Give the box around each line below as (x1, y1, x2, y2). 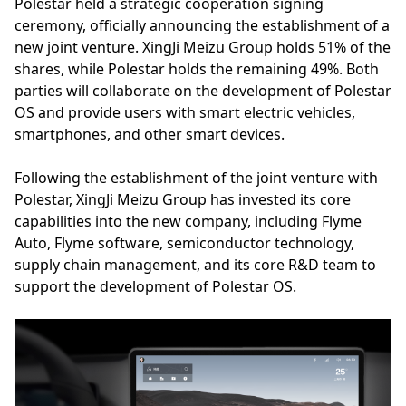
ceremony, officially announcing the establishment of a (14, 14, 390, 35)
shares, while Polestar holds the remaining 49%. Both (14, 58, 379, 79)
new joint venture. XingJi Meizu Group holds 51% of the (14, 36, 391, 57)
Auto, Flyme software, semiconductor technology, (14, 232, 354, 253)
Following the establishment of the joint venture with (14, 167, 378, 188)
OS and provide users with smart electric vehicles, (14, 101, 355, 122)
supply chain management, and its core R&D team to (14, 254, 376, 275)
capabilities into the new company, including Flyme (14, 210, 362, 231)
